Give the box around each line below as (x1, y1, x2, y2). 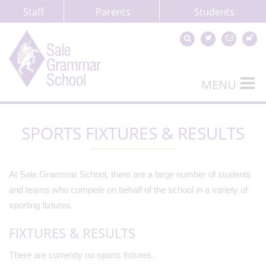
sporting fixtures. (9, 200, 73, 210)
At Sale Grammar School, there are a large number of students (9, 169, 251, 179)
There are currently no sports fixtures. (9, 250, 154, 260)
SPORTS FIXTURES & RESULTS (21, 122, 245, 144)
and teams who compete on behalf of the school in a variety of (9, 185, 248, 195)
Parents (96, 5, 131, 18)
